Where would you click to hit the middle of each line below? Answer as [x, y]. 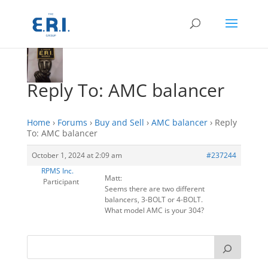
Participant [61, 182]
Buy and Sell [119, 122]
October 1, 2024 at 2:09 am [77, 155]
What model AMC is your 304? [154, 210]
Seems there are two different [154, 189]
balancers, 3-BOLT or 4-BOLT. [153, 200]
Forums [72, 122]
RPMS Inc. [58, 171]
